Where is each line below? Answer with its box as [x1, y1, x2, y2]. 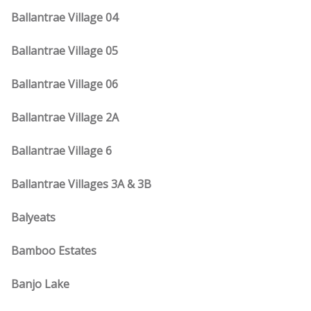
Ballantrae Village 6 [11, 143, 112, 158]
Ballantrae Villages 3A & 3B [11, 176, 151, 192]
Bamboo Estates [11, 243, 96, 258]
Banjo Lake [11, 276, 69, 292]
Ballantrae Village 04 [11, 10, 118, 25]
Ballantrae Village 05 [11, 43, 118, 58]
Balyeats [11, 210, 56, 225]
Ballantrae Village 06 [11, 76, 118, 92]
